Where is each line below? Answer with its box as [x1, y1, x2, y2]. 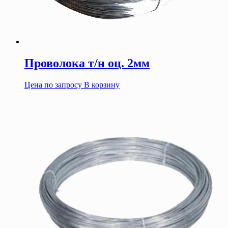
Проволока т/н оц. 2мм [24, 56, 150, 70]
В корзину [84, 80, 120, 89]
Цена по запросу [24, 80, 82, 89]
